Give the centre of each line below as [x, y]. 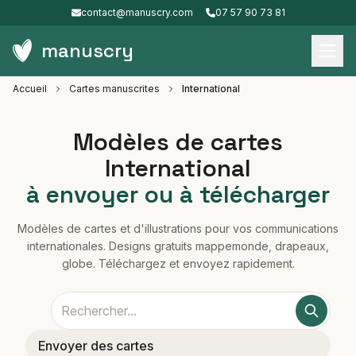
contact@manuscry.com [137, 12]
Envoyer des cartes [96, 346]
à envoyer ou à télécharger [178, 194]
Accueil [30, 89]
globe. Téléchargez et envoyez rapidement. [178, 263]
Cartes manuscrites [114, 89]
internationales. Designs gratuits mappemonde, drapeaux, [178, 246]
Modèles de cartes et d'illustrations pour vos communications [178, 228]
